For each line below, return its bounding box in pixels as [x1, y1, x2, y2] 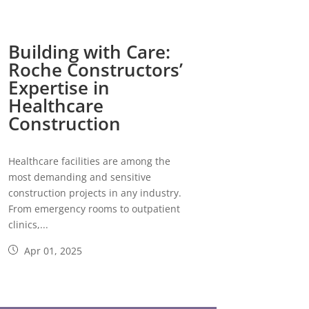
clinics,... [8, 218, 48, 232]
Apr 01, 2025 [21, 244, 82, 258]
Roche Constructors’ [8, 57, 183, 83]
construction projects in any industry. [8, 186, 181, 200]
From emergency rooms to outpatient [8, 202, 180, 216]
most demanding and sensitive [8, 170, 151, 184]
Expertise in [8, 75, 110, 101]
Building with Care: [8, 39, 170, 65]
